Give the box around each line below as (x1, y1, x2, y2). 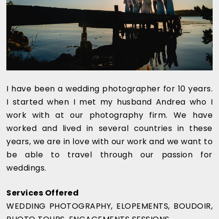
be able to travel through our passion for (6, 149, 213, 160)
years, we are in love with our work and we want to (6, 135, 213, 147)
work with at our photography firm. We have (6, 109, 213, 121)
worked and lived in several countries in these (6, 122, 213, 134)
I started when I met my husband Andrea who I (6, 96, 213, 108)
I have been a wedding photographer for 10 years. (6, 83, 213, 94)
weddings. (6, 162, 46, 174)
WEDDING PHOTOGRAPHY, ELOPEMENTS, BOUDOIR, (6, 200, 213, 212)
